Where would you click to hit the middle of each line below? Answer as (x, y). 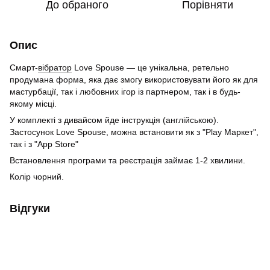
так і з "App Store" (44, 144)
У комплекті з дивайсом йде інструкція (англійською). (114, 120)
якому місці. (33, 104)
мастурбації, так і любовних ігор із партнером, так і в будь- (125, 92)
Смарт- (24, 67)
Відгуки (30, 209)
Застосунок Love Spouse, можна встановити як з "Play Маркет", (134, 132)
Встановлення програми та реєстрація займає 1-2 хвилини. (129, 160)
